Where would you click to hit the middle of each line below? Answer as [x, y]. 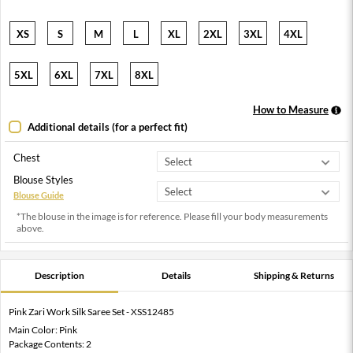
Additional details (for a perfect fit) [106, 126]
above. [30, 229]
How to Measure [291, 109]
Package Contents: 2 [50, 344]
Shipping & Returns [294, 276]
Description [59, 276]
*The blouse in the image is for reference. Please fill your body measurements [172, 217]
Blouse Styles [43, 180]
